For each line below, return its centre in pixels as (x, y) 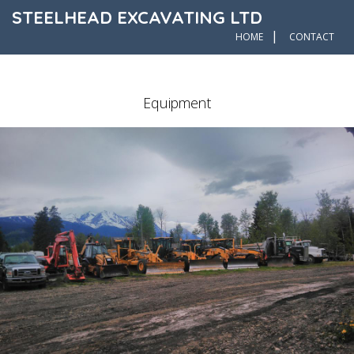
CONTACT (312, 37)
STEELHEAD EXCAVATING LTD (137, 17)
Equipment (177, 103)
